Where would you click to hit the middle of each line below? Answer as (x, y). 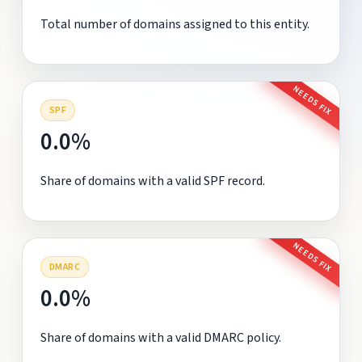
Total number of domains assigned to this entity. (175, 24)
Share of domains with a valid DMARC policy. (160, 337)
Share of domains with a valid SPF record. (152, 181)
